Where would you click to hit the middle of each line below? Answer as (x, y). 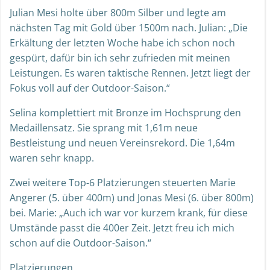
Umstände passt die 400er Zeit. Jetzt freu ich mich (122, 228)
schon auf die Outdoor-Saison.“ (80, 243)
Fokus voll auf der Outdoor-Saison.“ (90, 88)
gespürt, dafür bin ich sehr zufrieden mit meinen (120, 58)
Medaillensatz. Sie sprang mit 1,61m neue (104, 128)
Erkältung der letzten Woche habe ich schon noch (122, 43)
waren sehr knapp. (52, 158)
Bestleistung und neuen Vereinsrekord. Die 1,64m (122, 143)
